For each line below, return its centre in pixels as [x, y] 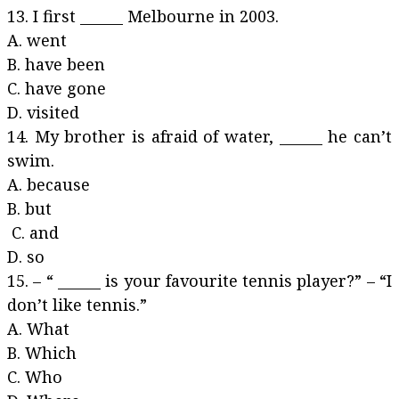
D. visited [43, 112]
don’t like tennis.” [77, 305]
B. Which [77, 353]
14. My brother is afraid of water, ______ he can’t [199, 136]
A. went [77, 40]
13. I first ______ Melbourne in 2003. [143, 16]
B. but [72, 208]
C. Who [77, 377]
